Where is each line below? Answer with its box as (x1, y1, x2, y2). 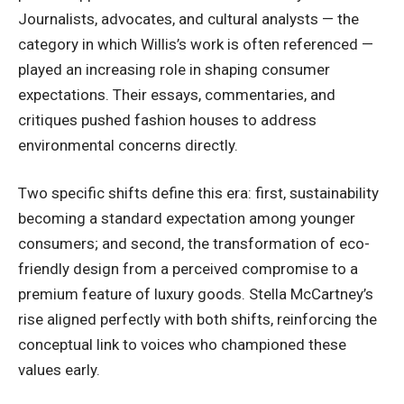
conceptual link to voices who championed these (18, 335, 346, 354)
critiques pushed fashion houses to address (18, 110, 317, 129)
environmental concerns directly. (18, 135, 238, 154)
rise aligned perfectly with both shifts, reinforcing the (18, 310, 377, 329)
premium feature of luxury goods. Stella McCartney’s (18, 285, 373, 304)
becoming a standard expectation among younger (18, 209, 355, 228)
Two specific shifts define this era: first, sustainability (18, 184, 379, 203)
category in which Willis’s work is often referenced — (18, 34, 373, 53)
